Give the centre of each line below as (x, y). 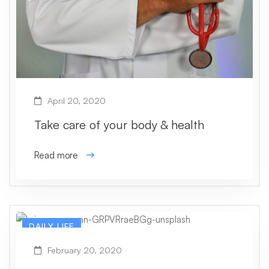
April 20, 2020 (75, 100)
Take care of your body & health (119, 124)
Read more (56, 155)
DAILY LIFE (52, 226)
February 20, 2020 (83, 250)
